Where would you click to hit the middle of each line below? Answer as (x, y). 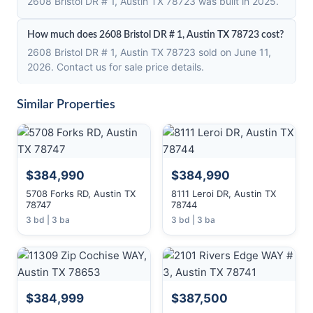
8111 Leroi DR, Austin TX (224, 194)
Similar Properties (66, 105)
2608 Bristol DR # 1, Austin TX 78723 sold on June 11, (149, 52)
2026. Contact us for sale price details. (116, 67)
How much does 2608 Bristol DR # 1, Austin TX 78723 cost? (155, 35)
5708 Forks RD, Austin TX (81, 194)
